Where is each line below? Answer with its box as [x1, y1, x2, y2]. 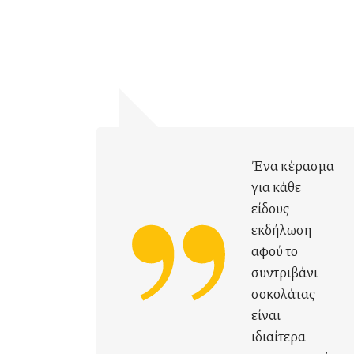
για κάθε [251, 176, 301, 197]
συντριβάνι [251, 262, 318, 282]
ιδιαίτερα [251, 326, 306, 346]
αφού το [251, 240, 298, 261]
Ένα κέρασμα [251, 155, 334, 175]
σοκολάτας [251, 283, 315, 303]
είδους [251, 198, 289, 218]
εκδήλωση [251, 219, 312, 239]
